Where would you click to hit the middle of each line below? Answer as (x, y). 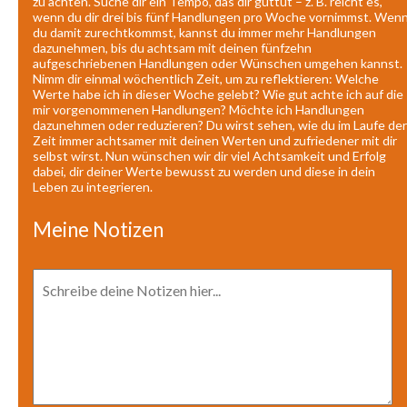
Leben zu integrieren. (94, 187)
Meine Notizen (98, 230)
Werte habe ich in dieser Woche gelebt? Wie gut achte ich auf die (218, 94)
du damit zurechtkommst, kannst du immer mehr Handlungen (204, 33)
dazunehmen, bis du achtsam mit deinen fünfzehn (172, 48)
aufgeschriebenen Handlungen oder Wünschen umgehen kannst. (218, 64)
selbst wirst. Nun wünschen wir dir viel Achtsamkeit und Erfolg (209, 156)
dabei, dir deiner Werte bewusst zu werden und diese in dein (204, 172)
